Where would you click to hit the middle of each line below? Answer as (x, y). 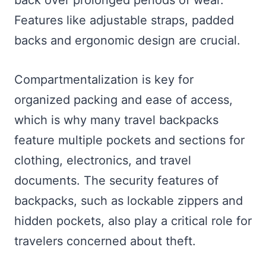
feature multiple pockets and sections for (129, 140)
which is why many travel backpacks (116, 120)
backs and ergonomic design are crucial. (127, 40)
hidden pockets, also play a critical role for (133, 221)
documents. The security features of (116, 180)
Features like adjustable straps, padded (124, 20)
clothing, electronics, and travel (103, 160)
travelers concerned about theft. (105, 241)
